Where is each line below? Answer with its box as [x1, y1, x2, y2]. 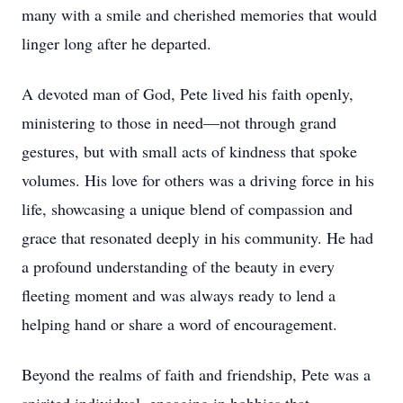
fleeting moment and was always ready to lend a [22, 284, 336, 306]
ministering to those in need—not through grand [22, 112, 336, 133]
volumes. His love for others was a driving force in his [22, 169, 374, 191]
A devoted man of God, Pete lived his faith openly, [22, 83, 354, 104]
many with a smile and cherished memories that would [22, 4, 377, 25]
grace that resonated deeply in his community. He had [22, 227, 373, 248]
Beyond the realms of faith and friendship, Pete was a [22, 363, 371, 385]
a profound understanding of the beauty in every [22, 255, 335, 277]
